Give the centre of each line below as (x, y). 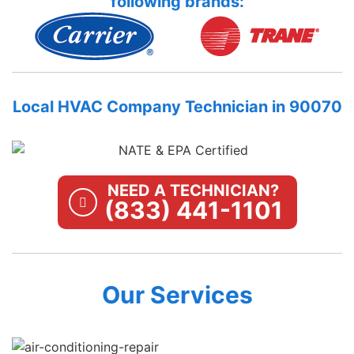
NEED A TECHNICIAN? (193, 190)
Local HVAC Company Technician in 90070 (177, 106)
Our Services (177, 294)
